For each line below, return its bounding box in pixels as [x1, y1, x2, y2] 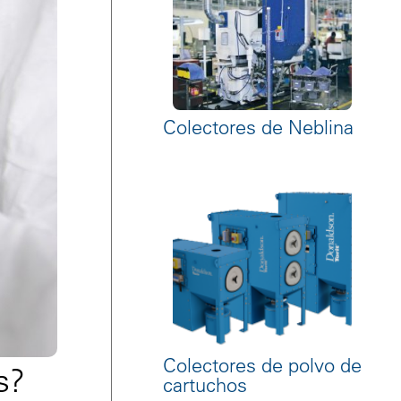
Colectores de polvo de [162, 353, 362, 378]
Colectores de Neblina [162, 115, 354, 140]
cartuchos [162, 372, 247, 397]
